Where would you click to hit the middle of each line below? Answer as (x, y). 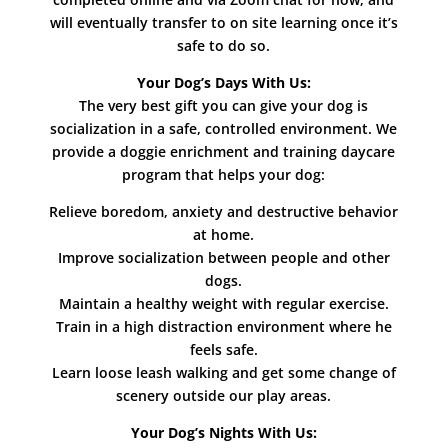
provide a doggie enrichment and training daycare (224, 151)
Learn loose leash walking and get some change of (223, 372)
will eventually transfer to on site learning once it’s (223, 22)
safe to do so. (224, 45)
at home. (224, 234)
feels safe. (223, 349)
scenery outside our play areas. (224, 395)
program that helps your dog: (224, 174)
